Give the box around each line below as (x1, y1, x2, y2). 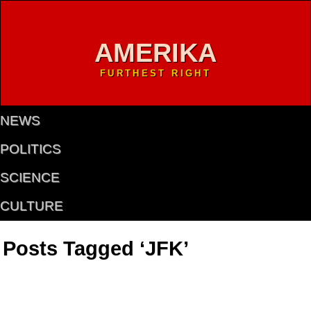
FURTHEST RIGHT (99, 67, 212, 78)
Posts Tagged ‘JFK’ (3, 237, 190, 260)
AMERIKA (94, 37, 217, 67)
